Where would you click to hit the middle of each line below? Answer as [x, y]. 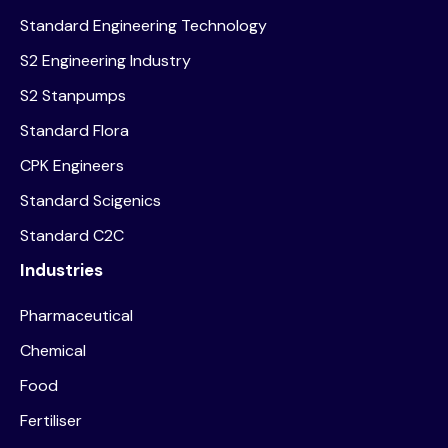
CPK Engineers [72, 165]
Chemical [53, 350]
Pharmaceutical [76, 315]
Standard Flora [74, 130]
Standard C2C [72, 235]
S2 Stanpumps [73, 95]
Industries [61, 269]
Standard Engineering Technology [143, 25]
